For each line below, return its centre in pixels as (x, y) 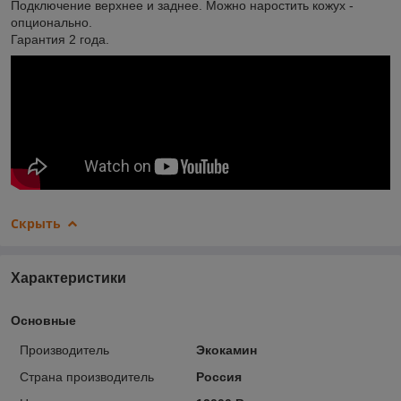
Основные (43, 320)
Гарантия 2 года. (60, 39)
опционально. (51, 22)
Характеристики (68, 277)
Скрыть (36, 223)
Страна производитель (87, 376)
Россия (218, 376)
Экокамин (226, 350)
